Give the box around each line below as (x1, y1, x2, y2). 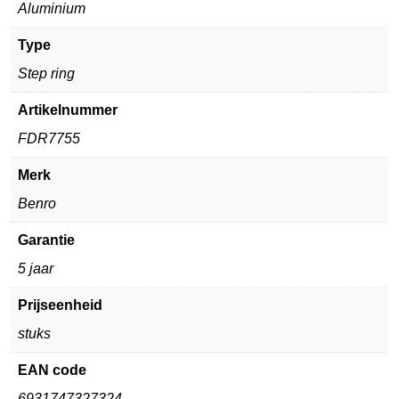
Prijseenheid (18, 297, 102, 313)
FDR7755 (18, 130, 80, 146)
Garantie (18, 232, 75, 248)
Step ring (18, 65, 75, 81)
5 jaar (18, 260, 53, 276)
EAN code (18, 362, 86, 378)
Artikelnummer (18, 102, 118, 118)
